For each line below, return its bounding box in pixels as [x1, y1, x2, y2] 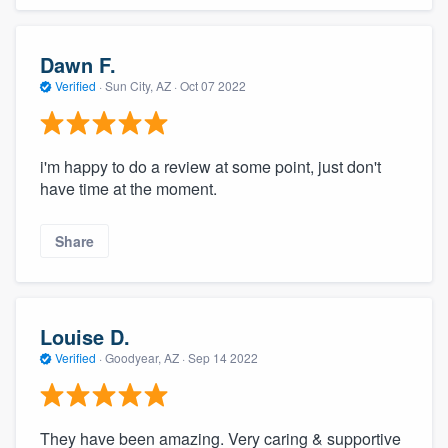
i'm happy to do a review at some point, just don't [40, 154, 381, 178]
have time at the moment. [40, 176, 217, 200]
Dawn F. [40, 50, 116, 80]
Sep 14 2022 [188, 349, 258, 367]
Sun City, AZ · [102, 77, 180, 95]
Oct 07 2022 [180, 77, 246, 95]
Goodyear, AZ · [102, 349, 188, 367]
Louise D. [40, 322, 130, 352]
